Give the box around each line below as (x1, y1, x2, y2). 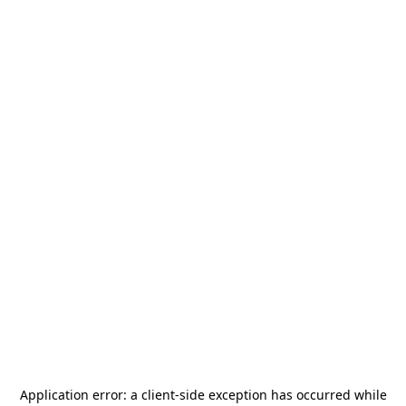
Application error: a (19, 386, 141, 403)
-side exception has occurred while (174, 386, 387, 403)
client (140, 386, 175, 403)
